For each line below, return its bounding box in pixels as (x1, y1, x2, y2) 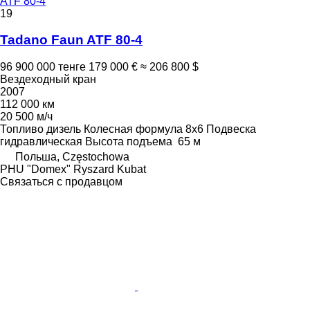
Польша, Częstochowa (15, 151, 129, 163)
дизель (46, 123, 81, 136)
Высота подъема (85, 136, 172, 148)
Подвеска (206, 123, 256, 136)
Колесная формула (84, 123, 183, 136)
